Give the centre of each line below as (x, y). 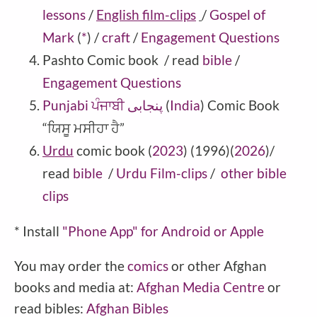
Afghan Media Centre (201, 287)
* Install (38, 231)
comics (149, 265)
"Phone (86, 231)
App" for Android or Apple (187, 231)
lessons (64, 14)
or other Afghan (219, 265)
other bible (254, 173)
